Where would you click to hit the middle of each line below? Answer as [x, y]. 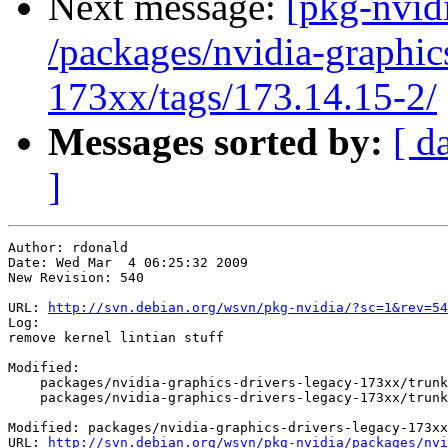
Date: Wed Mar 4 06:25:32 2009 [128, 263]
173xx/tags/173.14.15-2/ [242, 97]
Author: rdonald [68, 248]
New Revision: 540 [76, 278]
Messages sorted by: [215, 142]
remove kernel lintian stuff [116, 338]
